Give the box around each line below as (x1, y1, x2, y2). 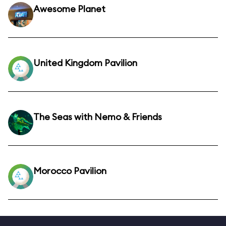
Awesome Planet (33, 3, 105, 15)
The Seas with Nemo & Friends (33, 111, 162, 123)
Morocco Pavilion (33, 165, 106, 177)
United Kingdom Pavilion (33, 57, 137, 69)
